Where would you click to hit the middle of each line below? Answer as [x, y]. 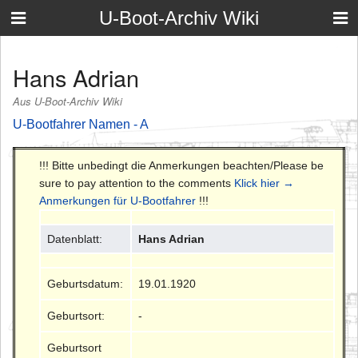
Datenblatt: [75, 239]
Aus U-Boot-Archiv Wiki [68, 101]
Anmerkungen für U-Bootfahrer [117, 200]
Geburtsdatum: [86, 283]
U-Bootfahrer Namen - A [81, 124]
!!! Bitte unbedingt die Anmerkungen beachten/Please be [181, 165]
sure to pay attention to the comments [137, 183]
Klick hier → [264, 183]
